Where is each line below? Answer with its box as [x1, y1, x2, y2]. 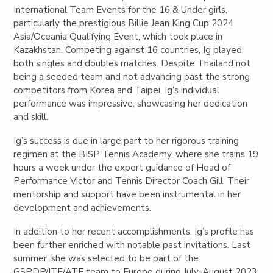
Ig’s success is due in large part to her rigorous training [13, 134, 239, 147]
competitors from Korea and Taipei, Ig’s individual [13, 83, 220, 96]
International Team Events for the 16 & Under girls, [13, 3, 228, 16]
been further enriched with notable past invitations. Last [13, 238, 251, 251]
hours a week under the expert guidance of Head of [13, 161, 231, 174]
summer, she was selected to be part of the [13, 252, 199, 264]
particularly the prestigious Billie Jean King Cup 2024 [13, 16, 234, 29]
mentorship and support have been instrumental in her [13, 188, 241, 200]
